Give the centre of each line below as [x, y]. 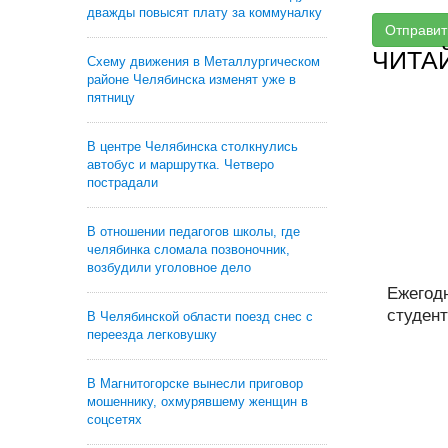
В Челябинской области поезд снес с [200, 316]
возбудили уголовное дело [169, 267]
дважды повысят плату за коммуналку [204, 12]
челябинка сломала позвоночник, [188, 249]
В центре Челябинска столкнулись [192, 146]
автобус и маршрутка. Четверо [180, 164]
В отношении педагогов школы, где [193, 231]
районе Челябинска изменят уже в [191, 79]
